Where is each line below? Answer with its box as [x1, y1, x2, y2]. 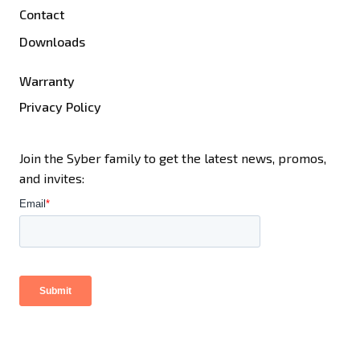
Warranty [19, 73, 75, 89]
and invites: [19, 170, 84, 186]
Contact [19, 6, 64, 22]
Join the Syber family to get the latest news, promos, [19, 150, 326, 166]
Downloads [19, 34, 85, 50]
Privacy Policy [19, 99, 101, 115]
